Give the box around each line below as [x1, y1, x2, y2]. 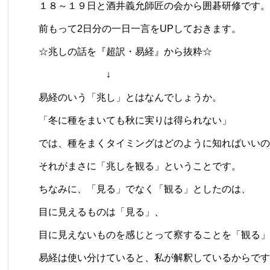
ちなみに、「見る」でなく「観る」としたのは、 [39, 183, 251, 194]
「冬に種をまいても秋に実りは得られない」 [39, 115, 231, 125]
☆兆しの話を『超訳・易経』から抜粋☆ [39, 46, 212, 57]
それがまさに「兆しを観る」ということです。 [39, 160, 241, 171]
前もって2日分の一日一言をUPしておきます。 [39, 23, 241, 34]
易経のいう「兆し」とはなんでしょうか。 [39, 92, 222, 102]
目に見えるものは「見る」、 [39, 206, 164, 217]
